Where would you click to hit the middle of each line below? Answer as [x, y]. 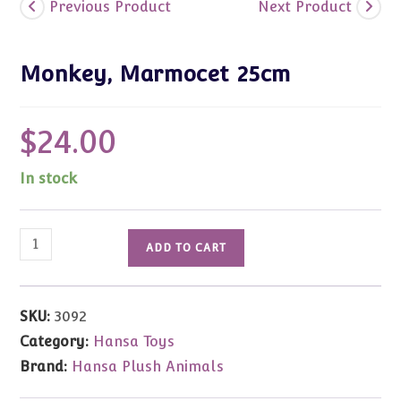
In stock [49, 178]
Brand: [46, 366]
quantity [45, 305]
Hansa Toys [134, 341]
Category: [57, 341]
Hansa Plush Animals [148, 366]
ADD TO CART [187, 247]
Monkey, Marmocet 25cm [156, 73]
